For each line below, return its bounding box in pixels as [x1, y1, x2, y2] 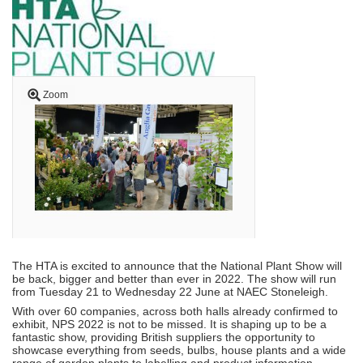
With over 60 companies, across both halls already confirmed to [12, 304, 338, 318]
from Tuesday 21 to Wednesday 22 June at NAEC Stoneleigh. [12, 284, 328, 298]
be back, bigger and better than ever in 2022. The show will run [12, 271, 336, 285]
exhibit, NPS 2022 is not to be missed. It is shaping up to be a [12, 317, 327, 331]
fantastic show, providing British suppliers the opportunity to [12, 330, 315, 344]
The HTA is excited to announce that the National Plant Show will [12, 258, 342, 272]
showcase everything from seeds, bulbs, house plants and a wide [12, 343, 346, 357]
